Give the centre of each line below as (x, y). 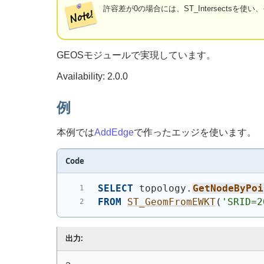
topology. (162, 188)
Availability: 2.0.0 (92, 76)
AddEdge (114, 133)
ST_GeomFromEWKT (171, 202)
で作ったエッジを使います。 (195, 133)
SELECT (115, 188)
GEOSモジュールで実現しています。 (136, 55)
